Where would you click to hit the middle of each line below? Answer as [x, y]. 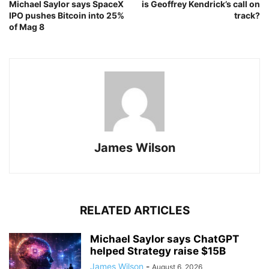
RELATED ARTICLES [134, 211]
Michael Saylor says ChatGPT [165, 239]
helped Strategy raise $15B [158, 251]
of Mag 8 [27, 27]
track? [247, 16]
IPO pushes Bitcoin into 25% [67, 16]
